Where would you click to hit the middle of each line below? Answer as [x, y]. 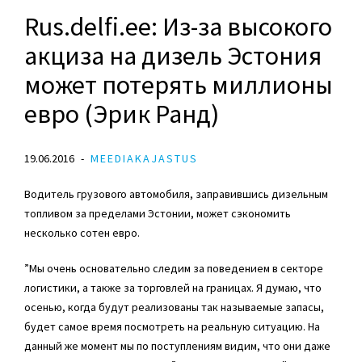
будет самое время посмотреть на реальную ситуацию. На [172, 326]
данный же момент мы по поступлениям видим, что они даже [177, 345]
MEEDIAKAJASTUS [144, 158]
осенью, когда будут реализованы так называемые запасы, [174, 307]
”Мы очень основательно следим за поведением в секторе [174, 268]
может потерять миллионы [179, 84]
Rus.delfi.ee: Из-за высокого [178, 26]
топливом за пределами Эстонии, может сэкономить [158, 213]
